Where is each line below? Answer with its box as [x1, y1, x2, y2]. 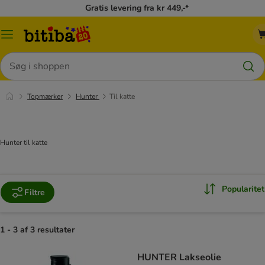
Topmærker [27, 92, 63, 101]
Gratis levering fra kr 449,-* [85, 2, 189, 14]
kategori [7, 42, 37, 54]
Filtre [24, 186, 45, 198]
